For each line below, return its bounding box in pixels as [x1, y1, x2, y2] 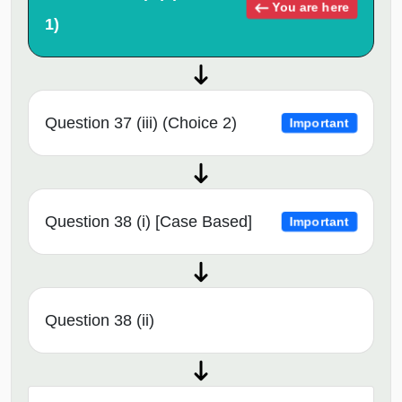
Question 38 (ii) [45, 310, 154, 329]
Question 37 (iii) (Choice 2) [45, 113, 237, 132]
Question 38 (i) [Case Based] [45, 212, 252, 231]
